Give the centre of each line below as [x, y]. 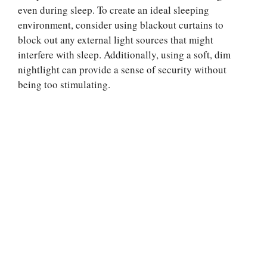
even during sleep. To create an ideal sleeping [114, 10]
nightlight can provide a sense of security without [122, 69]
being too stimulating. [64, 84]
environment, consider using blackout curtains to [121, 25]
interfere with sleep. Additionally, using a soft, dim [124, 55]
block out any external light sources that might [116, 40]
